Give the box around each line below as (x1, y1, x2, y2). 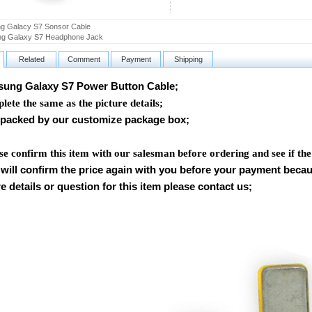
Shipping (173, 55, 203, 63)
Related (18, 55, 45, 63)
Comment (67, 55, 100, 63)
